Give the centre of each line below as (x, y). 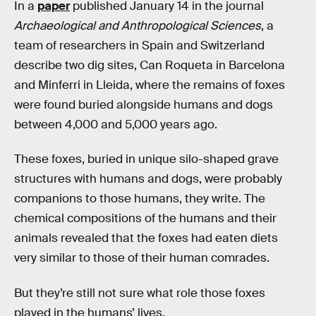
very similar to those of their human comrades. (142, 258)
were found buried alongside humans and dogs (144, 104)
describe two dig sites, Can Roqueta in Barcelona (150, 65)
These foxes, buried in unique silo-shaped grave (146, 159)
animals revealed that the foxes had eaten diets (146, 238)
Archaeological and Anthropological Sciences (138, 25)
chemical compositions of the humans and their (145, 219)
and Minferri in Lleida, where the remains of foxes (150, 85)
